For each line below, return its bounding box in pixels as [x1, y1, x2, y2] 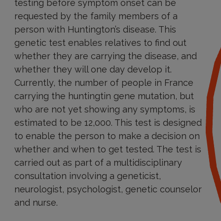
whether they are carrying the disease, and [14, 51, 197, 61]
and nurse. [14, 197, 58, 208]
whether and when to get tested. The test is [14, 144, 201, 154]
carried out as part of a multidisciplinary [14, 157, 182, 168]
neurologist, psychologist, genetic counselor [14, 184, 202, 194]
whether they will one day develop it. [14, 64, 172, 74]
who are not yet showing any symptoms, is [14, 104, 195, 114]
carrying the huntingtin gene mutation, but [14, 91, 194, 101]
